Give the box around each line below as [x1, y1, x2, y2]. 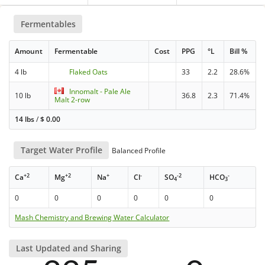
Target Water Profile [20, 144, 102, 156]
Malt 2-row [54, 94, 91, 105]
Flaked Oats [69, 66, 108, 77]
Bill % [230, 46, 248, 56]
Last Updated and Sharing [15, 243, 121, 254]
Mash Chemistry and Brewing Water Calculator [15, 212, 170, 223]
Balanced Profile [110, 145, 166, 156]
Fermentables [20, 18, 76, 30]
